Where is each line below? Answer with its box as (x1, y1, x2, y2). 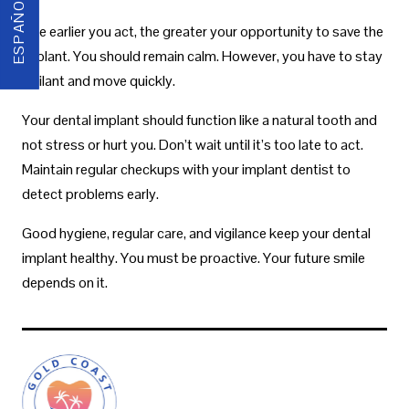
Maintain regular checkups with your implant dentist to (22, 159, 351, 179)
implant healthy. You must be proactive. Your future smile (22, 247, 365, 267)
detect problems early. (22, 184, 159, 204)
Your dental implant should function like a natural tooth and (22, 110, 377, 130)
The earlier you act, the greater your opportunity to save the (22, 21, 383, 41)
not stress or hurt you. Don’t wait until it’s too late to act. (22, 134, 363, 154)
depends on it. (22, 272, 108, 292)
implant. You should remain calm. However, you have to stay (22, 46, 383, 66)
